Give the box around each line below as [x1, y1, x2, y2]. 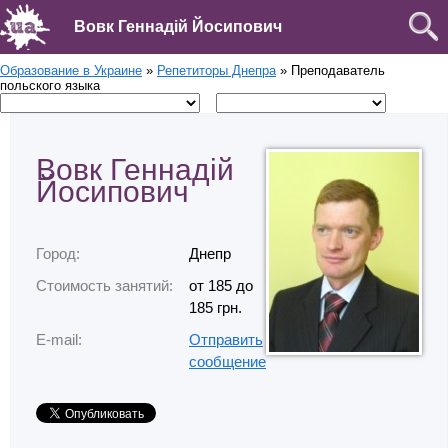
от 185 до [189, 277, 253, 295]
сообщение [189, 353, 266, 371]
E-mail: [36, 331, 82, 349]
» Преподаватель [276, 63, 385, 78]
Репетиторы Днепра [157, 63, 276, 78]
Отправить [189, 331, 263, 349]
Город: [36, 245, 80, 263]
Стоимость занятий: [36, 277, 173, 295]
